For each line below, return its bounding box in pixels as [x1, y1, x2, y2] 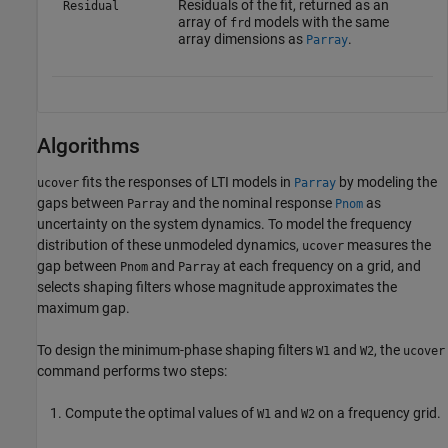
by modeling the [336, 174, 437, 191]
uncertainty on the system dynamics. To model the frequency [37, 216, 412, 233]
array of [177, 13, 230, 30]
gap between [37, 258, 120, 275]
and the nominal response [169, 195, 335, 212]
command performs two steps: [37, 363, 227, 380]
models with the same [250, 13, 389, 30]
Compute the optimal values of [65, 405, 257, 422]
